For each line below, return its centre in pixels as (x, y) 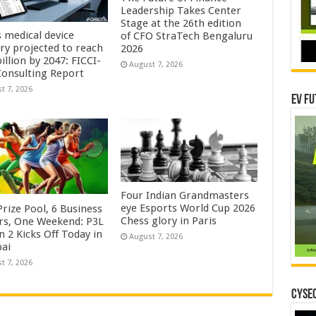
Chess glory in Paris (169, 220)
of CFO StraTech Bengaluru (187, 36)
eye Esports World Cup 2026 (188, 208)
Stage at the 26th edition (181, 24)
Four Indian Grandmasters (185, 195)
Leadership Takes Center (181, 11)
